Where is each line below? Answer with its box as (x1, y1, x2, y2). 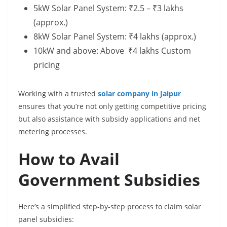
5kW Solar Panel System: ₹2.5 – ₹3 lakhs (33, 3, 183, 14)
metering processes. (18, 127, 87, 136)
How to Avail (18, 148, 120, 170)
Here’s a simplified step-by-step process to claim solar (18, 202, 201, 211)
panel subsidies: (18, 214, 74, 224)
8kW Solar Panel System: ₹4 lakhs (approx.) (33, 31, 196, 42)
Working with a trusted (18, 89, 98, 98)
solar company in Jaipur (98, 89, 181, 98)
